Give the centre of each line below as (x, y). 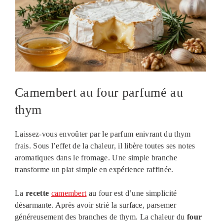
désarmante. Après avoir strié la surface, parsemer (96, 205)
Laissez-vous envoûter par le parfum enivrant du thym (103, 134)
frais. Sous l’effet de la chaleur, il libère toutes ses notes (105, 146)
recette (37, 193)
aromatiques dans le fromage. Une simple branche (96, 157)
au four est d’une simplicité (132, 193)
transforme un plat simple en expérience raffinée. (94, 169)
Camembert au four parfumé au (99, 92)
